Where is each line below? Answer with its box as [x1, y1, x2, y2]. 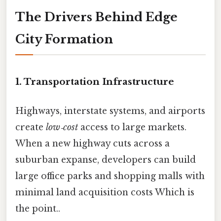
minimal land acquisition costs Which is [15, 187, 194, 198]
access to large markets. [78, 122, 186, 133]
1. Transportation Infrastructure [15, 75, 174, 87]
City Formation [15, 32, 113, 47]
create [15, 122, 46, 133]
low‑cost [46, 122, 78, 133]
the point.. [15, 203, 60, 215]
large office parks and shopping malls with [15, 171, 205, 182]
